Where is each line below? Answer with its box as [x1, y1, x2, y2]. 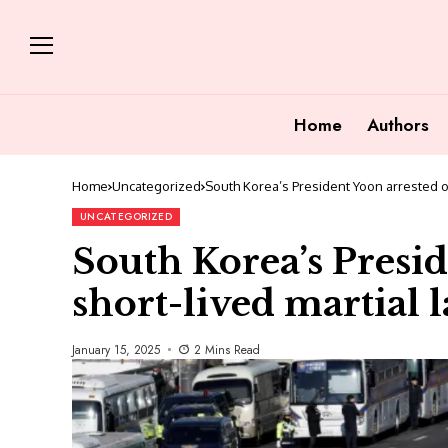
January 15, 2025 [72, 340, 160, 359]
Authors [367, 112, 429, 137]
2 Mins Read [193, 340, 260, 359]
